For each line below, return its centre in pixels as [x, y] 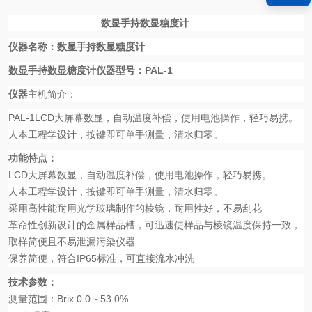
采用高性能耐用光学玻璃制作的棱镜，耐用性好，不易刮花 [135, 208]
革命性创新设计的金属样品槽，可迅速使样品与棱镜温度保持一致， [155, 225]
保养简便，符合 [42, 258]
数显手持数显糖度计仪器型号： [77, 70]
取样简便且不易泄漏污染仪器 [72, 242]
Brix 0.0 [74, 299]
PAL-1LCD [31, 118]
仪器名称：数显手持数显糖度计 [77, 47]
